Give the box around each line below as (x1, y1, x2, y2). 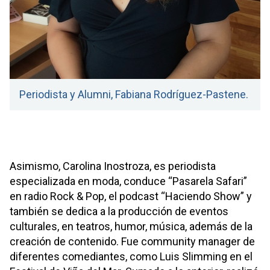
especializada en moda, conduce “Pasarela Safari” (10, 174, 247, 187)
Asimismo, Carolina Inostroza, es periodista (10, 159, 216, 172)
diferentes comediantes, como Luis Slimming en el (10, 250, 253, 263)
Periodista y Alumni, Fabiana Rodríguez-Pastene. (19, 87, 248, 101)
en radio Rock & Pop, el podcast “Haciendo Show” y (10, 189, 252, 202)
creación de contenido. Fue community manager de (10, 234, 255, 248)
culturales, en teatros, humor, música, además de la (10, 219, 253, 233)
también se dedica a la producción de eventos (10, 204, 228, 218)
